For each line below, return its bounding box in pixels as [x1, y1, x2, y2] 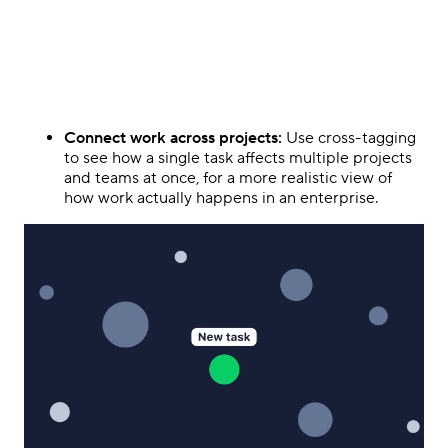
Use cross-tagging [282, 128, 416, 149]
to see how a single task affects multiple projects [64, 148, 412, 169]
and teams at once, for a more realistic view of [64, 168, 392, 189]
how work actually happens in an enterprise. [64, 188, 378, 209]
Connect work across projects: [64, 128, 282, 149]
